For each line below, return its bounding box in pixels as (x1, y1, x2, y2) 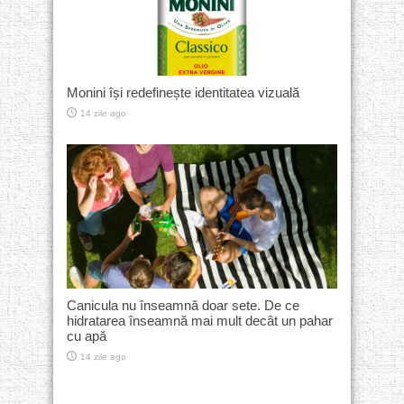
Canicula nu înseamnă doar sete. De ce (67, 297, 299, 313)
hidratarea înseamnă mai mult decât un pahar (67, 312, 333, 328)
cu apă (67, 327, 106, 344)
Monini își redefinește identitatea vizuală (67, 84, 299, 100)
